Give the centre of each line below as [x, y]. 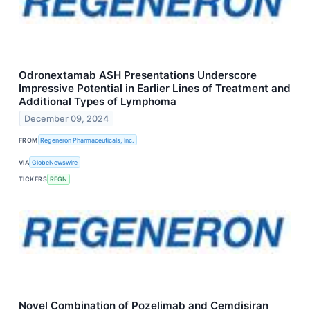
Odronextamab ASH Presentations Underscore [138, 75]
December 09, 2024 [67, 119]
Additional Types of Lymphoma [98, 102]
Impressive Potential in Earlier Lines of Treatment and [155, 89]
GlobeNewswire [55, 162]
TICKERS [33, 179]
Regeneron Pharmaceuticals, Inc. [88, 140]
